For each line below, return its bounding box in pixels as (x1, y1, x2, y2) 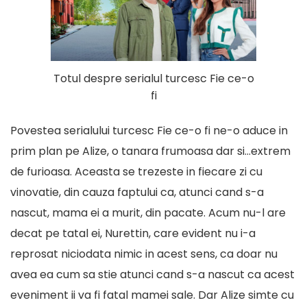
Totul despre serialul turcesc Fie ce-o (53, 71, 254, 87)
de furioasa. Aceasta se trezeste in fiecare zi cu (10, 164, 262, 180)
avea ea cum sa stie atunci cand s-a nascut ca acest (10, 267, 295, 283)
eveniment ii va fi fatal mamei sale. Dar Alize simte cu (10, 287, 294, 304)
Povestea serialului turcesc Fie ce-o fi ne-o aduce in (10, 123, 288, 139)
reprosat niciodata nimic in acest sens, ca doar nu (10, 246, 278, 262)
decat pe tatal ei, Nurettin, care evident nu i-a (10, 225, 256, 242)
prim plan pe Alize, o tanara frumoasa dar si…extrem (10, 143, 291, 160)
